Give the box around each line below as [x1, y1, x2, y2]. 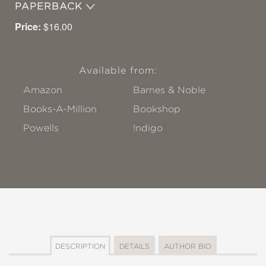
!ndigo [133, 122, 163, 133]
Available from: [78, 65, 158, 75]
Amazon [23, 84, 62, 95]
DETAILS [119, 242, 150, 250]
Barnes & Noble [133, 84, 206, 95]
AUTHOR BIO [163, 242, 211, 250]
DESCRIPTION [55, 242, 105, 250]
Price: [15, 19, 41, 33]
